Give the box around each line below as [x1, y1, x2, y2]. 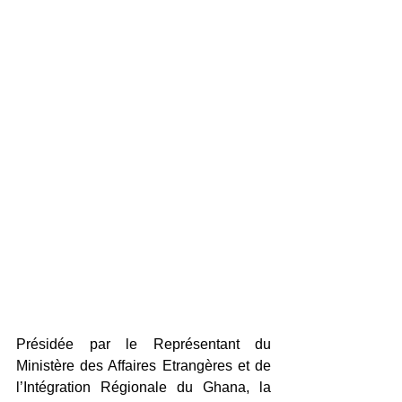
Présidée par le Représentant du [16, 336, 271, 353]
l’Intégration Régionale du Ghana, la [16, 380, 271, 396]
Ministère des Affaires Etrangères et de [16, 358, 271, 374]
